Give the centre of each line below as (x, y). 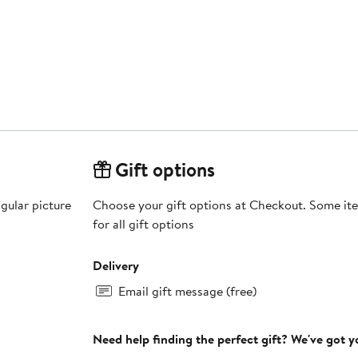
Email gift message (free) (187, 291)
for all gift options (143, 224)
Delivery (115, 266)
